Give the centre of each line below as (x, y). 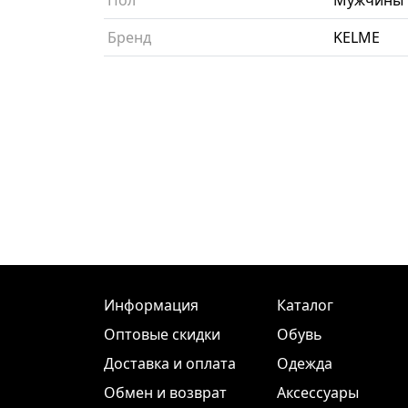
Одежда (305, 363)
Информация (151, 305)
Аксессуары (318, 393)
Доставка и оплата (170, 363)
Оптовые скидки (162, 334)
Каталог (305, 305)
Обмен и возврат (165, 393)
